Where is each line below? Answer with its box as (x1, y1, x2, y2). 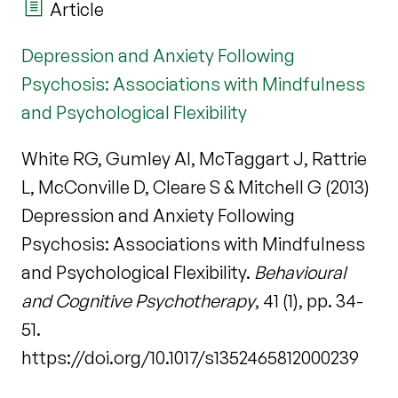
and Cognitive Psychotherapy (21, 289, 255, 312)
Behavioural (254, 260, 346, 283)
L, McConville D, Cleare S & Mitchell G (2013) (21, 175, 370, 198)
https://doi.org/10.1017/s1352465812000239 (21, 346, 359, 369)
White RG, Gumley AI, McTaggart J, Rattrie (21, 147, 367, 170)
